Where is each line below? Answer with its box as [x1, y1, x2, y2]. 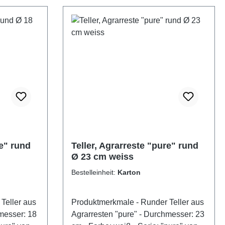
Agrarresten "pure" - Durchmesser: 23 [71, 210, 139, 218]
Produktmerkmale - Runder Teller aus [71, 198, 136, 206]
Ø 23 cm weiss [71, 152, 134, 162]
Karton [117, 168, 141, 176]
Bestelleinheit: [71, 168, 118, 176]
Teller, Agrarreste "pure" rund [71, 141, 198, 151]
